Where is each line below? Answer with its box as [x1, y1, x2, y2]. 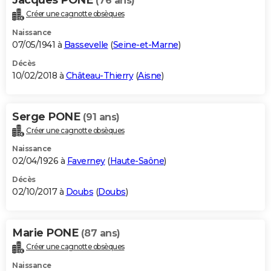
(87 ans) [80, 227, 120, 240]
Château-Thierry [65, 70, 133, 81]
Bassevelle [64, 39, 108, 50]
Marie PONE [12, 226, 81, 240]
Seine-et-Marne [113, 39, 178, 50]
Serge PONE [12, 109, 83, 123]
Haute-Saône [109, 155, 164, 167]
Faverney [67, 155, 105, 167]
